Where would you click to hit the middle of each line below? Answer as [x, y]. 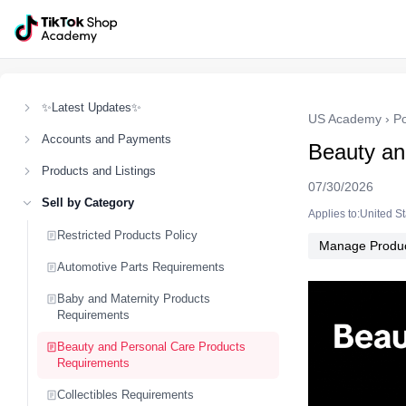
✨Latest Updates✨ [92, 107]
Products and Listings [99, 171]
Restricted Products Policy [127, 235]
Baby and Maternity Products [134, 299]
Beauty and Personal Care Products [151, 347]
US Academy [345, 119]
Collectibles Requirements [126, 395]
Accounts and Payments [106, 139]
